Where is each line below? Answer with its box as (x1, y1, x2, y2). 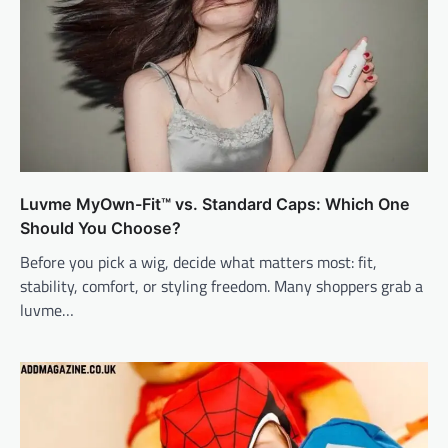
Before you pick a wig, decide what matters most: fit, (20, 250, 377, 275)
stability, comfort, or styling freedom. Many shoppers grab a (20, 274, 423, 299)
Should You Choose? (20, 218, 181, 239)
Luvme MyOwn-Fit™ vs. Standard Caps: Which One (20, 194, 410, 215)
